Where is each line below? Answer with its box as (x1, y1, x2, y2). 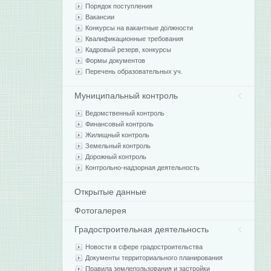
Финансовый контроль (85, 120, 154, 128)
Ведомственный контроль (85, 109, 165, 117)
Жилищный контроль (85, 131, 150, 139)
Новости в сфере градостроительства (85, 243, 203, 250)
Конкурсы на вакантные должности (85, 24, 194, 31)
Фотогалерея (74, 206, 127, 215)
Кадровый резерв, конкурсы (85, 46, 172, 53)
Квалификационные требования (85, 35, 184, 42)
